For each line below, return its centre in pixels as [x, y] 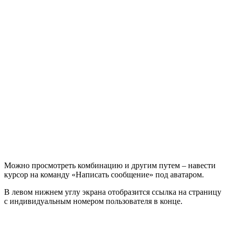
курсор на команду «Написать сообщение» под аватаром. [104, 174]
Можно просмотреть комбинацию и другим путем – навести [110, 165]
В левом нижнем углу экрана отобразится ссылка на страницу [113, 192]
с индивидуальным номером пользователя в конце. [93, 201]
